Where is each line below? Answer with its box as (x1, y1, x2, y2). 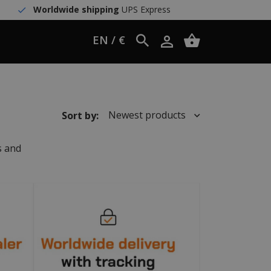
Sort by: (61, 108, 99, 122)
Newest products (108, 108, 189, 122)
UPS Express (119, 4, 171, 15)
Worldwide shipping (33, 4, 119, 15)
